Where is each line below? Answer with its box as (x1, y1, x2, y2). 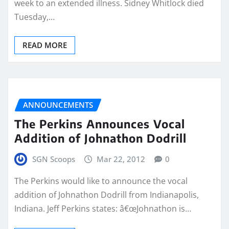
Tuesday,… (14, 11, 55, 22)
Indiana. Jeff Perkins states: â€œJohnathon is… (14, 203, 191, 215)
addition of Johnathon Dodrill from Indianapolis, (14, 189, 199, 201)
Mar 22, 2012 (97, 153, 146, 164)
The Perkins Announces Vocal (14, 116, 185, 131)
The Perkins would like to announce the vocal (14, 175, 188, 187)
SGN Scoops (32, 153, 75, 164)
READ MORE (22, 39, 67, 50)
